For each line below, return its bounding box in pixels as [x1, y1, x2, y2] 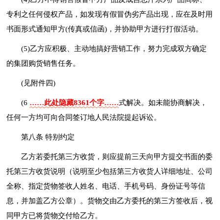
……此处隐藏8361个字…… [29, 98, 119, 107]
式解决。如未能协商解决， [119, 98, 208, 107]
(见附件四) [21, 79, 56, 87]
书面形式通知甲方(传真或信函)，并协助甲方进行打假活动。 [6, 25, 203, 33]
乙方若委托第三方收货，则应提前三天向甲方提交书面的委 [21, 152, 213, 161]
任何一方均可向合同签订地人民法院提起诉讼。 [6, 113, 162, 121]
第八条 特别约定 [21, 133, 75, 141]
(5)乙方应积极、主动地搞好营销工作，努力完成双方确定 [21, 44, 207, 53]
